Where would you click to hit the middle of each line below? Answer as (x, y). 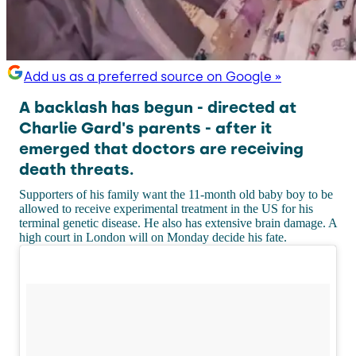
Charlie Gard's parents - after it (145, 128)
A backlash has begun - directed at (158, 107)
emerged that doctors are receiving (161, 148)
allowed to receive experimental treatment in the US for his (166, 208)
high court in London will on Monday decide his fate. (153, 237)
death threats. (76, 169)
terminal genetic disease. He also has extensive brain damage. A (178, 222)
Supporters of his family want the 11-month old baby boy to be (176, 194)
